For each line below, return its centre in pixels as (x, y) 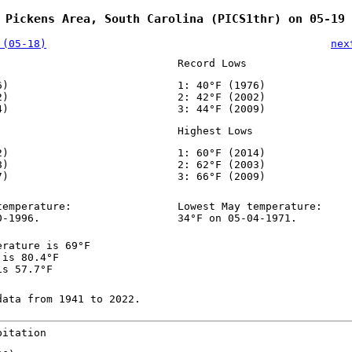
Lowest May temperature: (249, 207)
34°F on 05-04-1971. (237, 218)
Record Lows (212, 64)
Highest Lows (215, 131)
